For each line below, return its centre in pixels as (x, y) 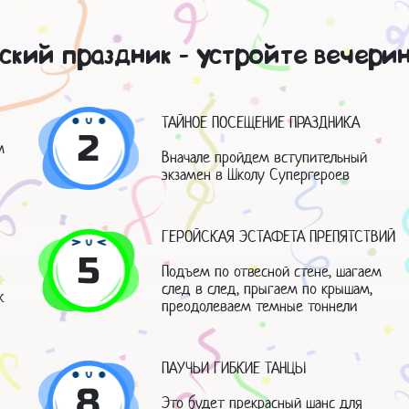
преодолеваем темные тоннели (260, 305)
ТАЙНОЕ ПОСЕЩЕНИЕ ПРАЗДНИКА (261, 122)
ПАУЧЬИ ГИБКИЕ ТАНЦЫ (234, 367)
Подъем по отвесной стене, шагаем (272, 271)
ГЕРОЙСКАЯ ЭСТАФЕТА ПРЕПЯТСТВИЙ (279, 236)
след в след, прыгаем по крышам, (267, 288)
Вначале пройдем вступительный (265, 157)
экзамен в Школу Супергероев (256, 174)
